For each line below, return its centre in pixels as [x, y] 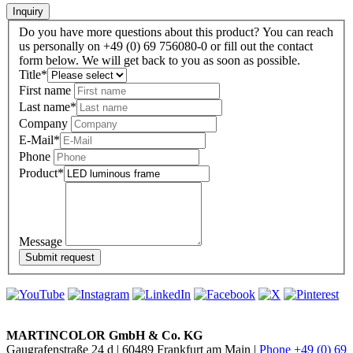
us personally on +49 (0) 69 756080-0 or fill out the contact [166, 46]
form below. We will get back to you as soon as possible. [160, 61]
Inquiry [28, 11]
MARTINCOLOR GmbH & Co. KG [104, 336]
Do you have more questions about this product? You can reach [176, 32]
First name [46, 91]
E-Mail [36, 140]
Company [45, 124]
